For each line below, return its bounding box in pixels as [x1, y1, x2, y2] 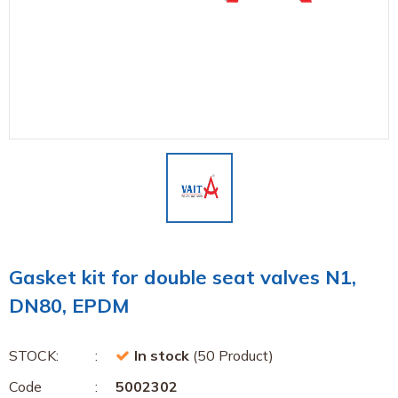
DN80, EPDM [9, 293, 130, 318]
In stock [134, 346, 189, 364]
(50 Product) [189, 346, 274, 364]
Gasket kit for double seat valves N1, [9, 265, 356, 290]
